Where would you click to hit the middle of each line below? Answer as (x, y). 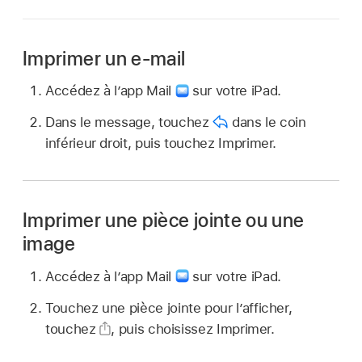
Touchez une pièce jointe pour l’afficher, (169, 307)
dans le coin (267, 122)
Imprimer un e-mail (104, 58)
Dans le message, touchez (129, 122)
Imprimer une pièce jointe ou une (164, 220)
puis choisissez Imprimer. (196, 328)
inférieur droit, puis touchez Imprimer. (161, 143)
